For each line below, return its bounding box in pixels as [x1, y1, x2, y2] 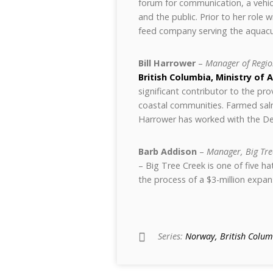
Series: [158, 230, 185, 242]
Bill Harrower [138, 57, 196, 69]
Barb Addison [138, 146, 197, 157]
